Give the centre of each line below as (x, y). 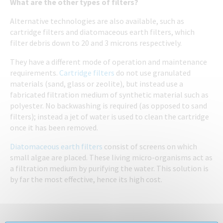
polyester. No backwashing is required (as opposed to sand (109, 106)
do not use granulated (153, 73)
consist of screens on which (150, 146)
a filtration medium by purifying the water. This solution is (109, 168)
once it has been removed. (54, 127)
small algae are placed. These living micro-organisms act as (111, 157)
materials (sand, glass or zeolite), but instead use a (97, 84)
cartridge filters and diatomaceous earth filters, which (102, 32)
